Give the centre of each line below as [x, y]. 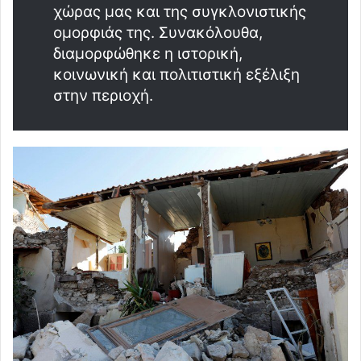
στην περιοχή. [103, 95]
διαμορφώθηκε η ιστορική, [148, 53]
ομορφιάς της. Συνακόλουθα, [158, 32]
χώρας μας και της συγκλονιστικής [180, 11]
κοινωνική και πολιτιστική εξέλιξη [176, 74]
